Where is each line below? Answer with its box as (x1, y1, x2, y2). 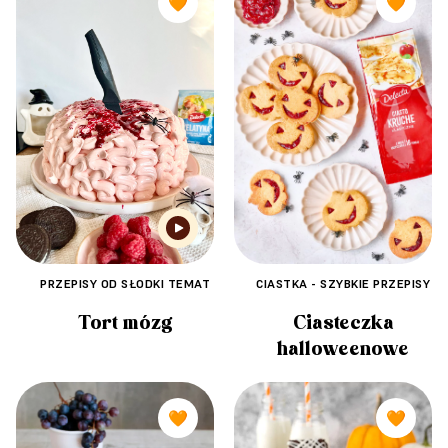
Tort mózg (77, 310, 173, 335)
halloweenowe (277, 337, 409, 362)
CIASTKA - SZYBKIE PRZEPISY (256, 276, 430, 292)
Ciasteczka (292, 311, 394, 336)
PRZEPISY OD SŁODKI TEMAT (40, 275, 210, 291)
